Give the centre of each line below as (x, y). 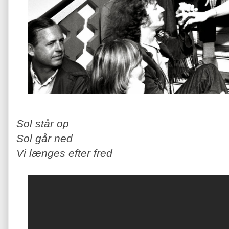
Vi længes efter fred (64, 153)
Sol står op (44, 123)
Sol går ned (46, 138)
